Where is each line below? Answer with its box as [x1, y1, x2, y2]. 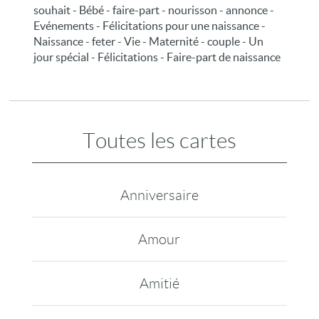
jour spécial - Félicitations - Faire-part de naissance [33, 50, 281, 63]
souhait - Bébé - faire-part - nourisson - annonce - [33, 3, 275, 16]
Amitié [139, 275, 179, 291]
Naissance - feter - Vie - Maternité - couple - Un [33, 34, 264, 48]
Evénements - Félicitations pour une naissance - [33, 19, 266, 32]
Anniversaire [120, 187, 199, 203]
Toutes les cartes [83, 128, 236, 152]
